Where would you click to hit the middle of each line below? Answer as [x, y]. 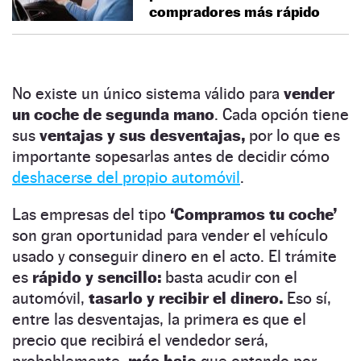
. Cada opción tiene [282, 114]
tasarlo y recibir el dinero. [188, 298]
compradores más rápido [234, 11]
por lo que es [293, 135]
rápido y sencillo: [95, 277]
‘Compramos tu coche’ [253, 214]
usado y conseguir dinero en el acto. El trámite [174, 256]
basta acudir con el [229, 277]
